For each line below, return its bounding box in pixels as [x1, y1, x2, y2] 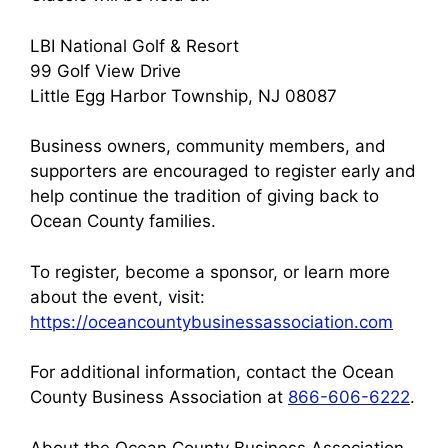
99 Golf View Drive [30, 60, 181, 81]
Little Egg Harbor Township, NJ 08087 [30, 85, 337, 106]
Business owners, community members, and [30, 136, 386, 157]
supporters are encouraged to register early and [30, 161, 416, 182]
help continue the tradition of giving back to [30, 186, 379, 207]
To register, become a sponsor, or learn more [30, 261, 390, 282]
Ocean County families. [30, 211, 216, 232]
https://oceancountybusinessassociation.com [30, 311, 393, 332]
